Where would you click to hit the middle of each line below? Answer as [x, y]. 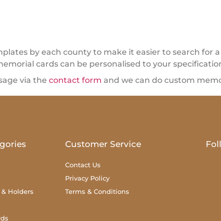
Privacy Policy [87, 178]
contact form [75, 80]
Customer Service [103, 144]
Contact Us [83, 165]
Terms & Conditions [97, 191]
